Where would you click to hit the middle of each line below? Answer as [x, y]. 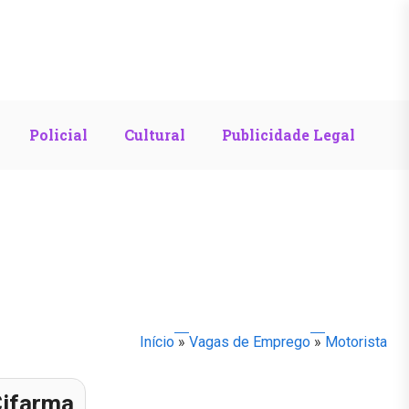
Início [157, 341]
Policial [58, 134]
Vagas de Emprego [250, 341]
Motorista [356, 341]
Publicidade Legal [288, 134]
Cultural [155, 134]
